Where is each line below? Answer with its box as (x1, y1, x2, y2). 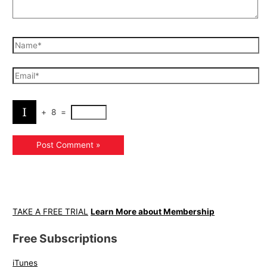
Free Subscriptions (13, 231, 118, 246)
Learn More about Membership (91, 206, 215, 216)
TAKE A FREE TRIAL (13, 206, 89, 216)
